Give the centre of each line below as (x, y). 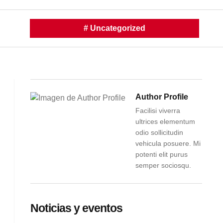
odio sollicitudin (159, 132)
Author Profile (162, 97)
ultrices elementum (165, 121)
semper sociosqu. (163, 165)
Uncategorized (118, 28)
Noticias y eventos (76, 208)
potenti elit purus (162, 154)
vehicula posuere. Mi (168, 143)
